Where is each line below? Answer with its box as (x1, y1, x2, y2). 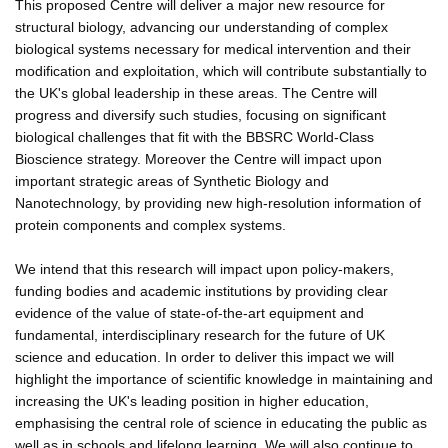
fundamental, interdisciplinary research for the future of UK (15, 326, 385, 343)
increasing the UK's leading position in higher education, (15, 392, 369, 409)
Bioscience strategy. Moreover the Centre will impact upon (15, 150, 382, 167)
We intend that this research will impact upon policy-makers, (15, 260, 394, 277)
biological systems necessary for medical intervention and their (15, 40, 411, 57)
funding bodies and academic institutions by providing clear (15, 282, 388, 299)
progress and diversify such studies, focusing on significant (15, 106, 386, 123)
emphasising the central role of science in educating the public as (15, 414, 427, 431)
